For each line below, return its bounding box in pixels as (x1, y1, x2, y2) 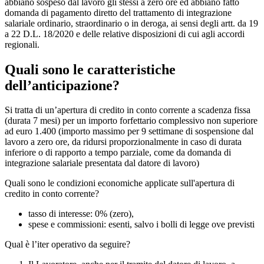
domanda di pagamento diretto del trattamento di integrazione (5, 7, 232, 18)
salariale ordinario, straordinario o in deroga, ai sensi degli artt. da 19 (5, 18, 258, 28)
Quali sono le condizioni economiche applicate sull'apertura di (5, 178, 235, 189)
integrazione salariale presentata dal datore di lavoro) (5, 158, 199, 169)
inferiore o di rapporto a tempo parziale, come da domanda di (5, 147, 231, 158)
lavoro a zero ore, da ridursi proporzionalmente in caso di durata (5, 137, 242, 147)
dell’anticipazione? (5, 77, 120, 93)
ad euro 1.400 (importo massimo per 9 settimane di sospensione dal (5, 126, 253, 137)
